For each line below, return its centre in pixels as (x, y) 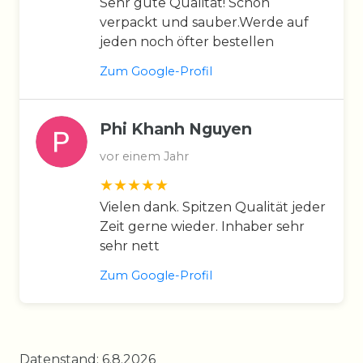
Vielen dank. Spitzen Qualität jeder (213, 207)
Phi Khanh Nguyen (176, 128)
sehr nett (130, 246)
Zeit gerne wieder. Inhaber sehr (202, 226)
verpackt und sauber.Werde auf (204, 22)
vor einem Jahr (144, 156)
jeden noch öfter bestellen (187, 41)
